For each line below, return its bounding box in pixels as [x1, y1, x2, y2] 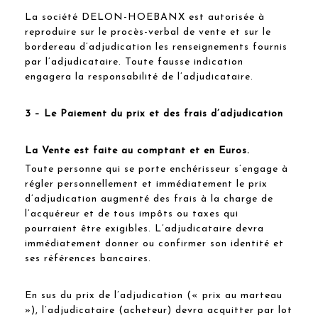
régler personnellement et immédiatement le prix [25, 178, 268, 190]
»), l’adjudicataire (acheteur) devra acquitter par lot [25, 305, 292, 316]
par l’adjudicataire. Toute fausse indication [25, 56, 243, 67]
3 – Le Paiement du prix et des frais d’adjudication [25, 108, 283, 119]
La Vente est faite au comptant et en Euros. [25, 145, 250, 156]
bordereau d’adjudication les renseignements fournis [25, 41, 287, 53]
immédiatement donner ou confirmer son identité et [25, 238, 284, 249]
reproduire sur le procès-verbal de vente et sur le [25, 26, 271, 38]
